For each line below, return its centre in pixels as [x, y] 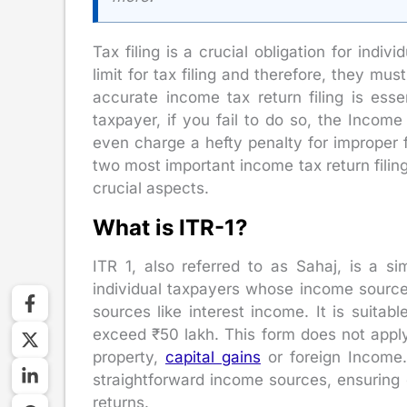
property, [129, 357]
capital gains [213, 357]
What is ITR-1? [170, 228]
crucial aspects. [151, 189]
